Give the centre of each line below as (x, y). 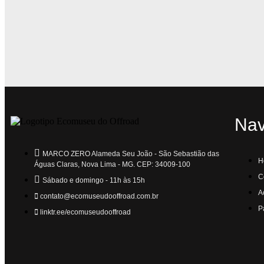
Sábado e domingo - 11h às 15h (94, 180)
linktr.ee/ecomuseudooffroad (85, 212)
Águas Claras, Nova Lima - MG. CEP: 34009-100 (112, 164)
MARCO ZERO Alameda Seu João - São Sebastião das (131, 154)
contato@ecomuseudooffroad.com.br (99, 196)
